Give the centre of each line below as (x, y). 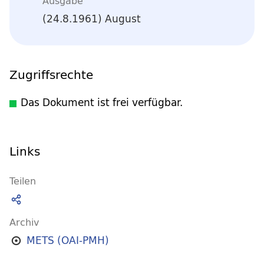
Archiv (24, 222)
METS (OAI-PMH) (67, 240)
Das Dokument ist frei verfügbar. (102, 102)
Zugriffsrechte (51, 74)
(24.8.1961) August (92, 19)
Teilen (23, 181)
